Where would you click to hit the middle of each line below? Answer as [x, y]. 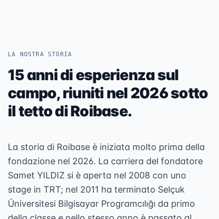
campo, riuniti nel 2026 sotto [108, 93]
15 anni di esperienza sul [93, 75]
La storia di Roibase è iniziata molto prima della [106, 147]
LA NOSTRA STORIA [40, 54]
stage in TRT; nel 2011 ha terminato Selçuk [96, 189]
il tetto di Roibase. [70, 111]
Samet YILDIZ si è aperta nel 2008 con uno [97, 175]
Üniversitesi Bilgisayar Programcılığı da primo [101, 204]
